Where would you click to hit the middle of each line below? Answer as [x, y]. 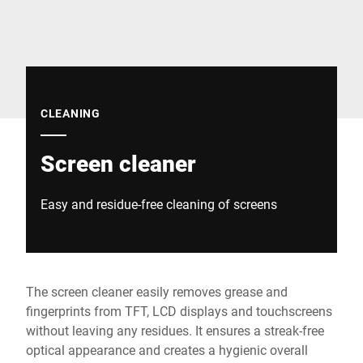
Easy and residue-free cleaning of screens [159, 204]
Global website [68, 10]
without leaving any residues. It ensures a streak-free [175, 330]
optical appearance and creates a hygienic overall [167, 350]
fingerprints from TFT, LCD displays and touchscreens [179, 311]
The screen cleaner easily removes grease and [157, 291]
